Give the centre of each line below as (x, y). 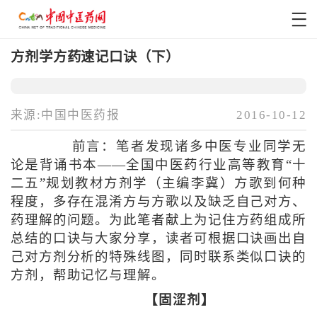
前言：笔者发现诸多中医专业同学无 (180, 147)
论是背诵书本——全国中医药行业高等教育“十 (158, 165)
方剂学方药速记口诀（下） (95, 57)
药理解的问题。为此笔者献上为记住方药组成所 (158, 220)
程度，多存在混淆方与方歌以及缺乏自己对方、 (158, 202)
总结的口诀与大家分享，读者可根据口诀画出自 (158, 239)
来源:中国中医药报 (65, 115)
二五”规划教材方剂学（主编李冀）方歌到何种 (158, 184)
